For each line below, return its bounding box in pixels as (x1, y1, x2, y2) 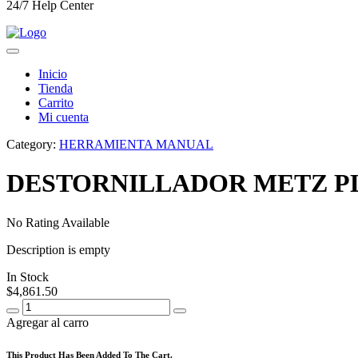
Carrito (38, 95, 74, 109)
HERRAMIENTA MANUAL (59, 137, 213, 151)
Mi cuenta (38, 109, 89, 124)
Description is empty (6, 242, 110, 257)
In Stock (6, 269, 49, 284)
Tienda (38, 81, 73, 95)
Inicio (38, 66, 67, 81)
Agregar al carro (6, 315, 89, 329)
